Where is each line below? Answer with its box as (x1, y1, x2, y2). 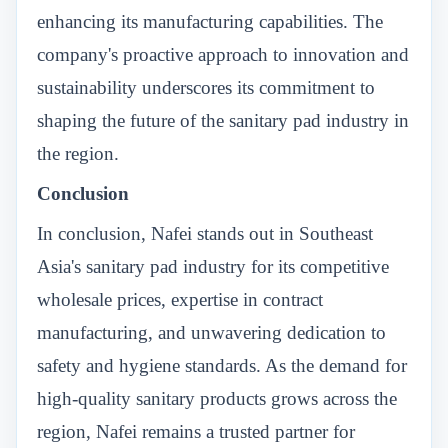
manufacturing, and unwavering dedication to (37, 322, 386, 343)
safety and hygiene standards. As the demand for (37, 355, 407, 376)
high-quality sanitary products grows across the (37, 388, 397, 409)
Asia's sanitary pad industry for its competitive (37, 256, 389, 277)
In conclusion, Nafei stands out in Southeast (37, 223, 373, 244)
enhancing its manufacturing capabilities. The (37, 11, 383, 32)
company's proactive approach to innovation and (37, 44, 409, 65)
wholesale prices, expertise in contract (37, 289, 323, 310)
